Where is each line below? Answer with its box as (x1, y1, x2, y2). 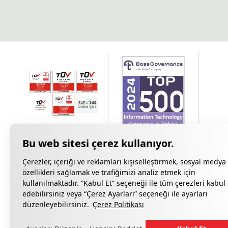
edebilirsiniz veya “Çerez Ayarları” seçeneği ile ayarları (22, 189, 208, 198)
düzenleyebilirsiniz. (22, 199, 89, 209)
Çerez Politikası (93, 199, 144, 209)
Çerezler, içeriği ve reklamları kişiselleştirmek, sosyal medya (22, 157, 226, 166)
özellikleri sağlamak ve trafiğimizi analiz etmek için (22, 167, 195, 177)
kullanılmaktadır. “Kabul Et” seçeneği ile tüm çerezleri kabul (22, 178, 225, 188)
